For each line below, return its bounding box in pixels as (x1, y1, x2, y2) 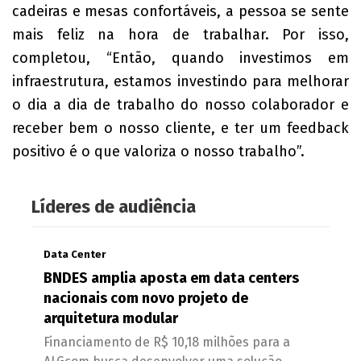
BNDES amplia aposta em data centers (44, 269, 299, 287)
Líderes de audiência (31, 196, 196, 218)
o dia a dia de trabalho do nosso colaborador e (12, 96, 349, 114)
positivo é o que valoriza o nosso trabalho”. (12, 143, 305, 160)
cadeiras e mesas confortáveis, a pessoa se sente (12, 2, 349, 20)
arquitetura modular (44, 309, 178, 327)
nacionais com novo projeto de (44, 289, 248, 307)
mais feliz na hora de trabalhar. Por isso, (12, 26, 349, 44)
